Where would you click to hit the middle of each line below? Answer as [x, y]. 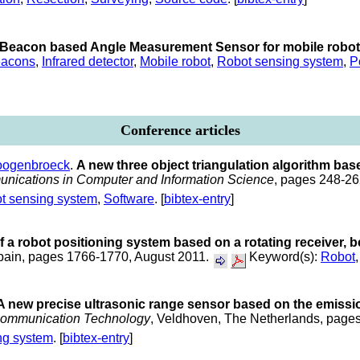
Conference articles [180, 130]
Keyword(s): [283, 256]
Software [129, 198]
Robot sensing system [280, 61]
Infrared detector [88, 61]
